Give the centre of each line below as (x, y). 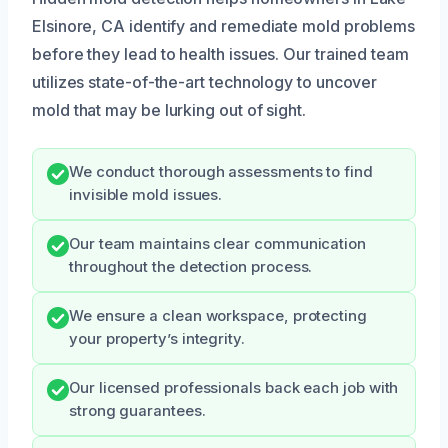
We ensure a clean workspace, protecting (218, 316)
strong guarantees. (137, 411)
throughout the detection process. (191, 267)
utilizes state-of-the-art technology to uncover (205, 82)
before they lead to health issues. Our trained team (220, 54)
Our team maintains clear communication (217, 244)
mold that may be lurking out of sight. (169, 110)
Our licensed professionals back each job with (234, 388)
